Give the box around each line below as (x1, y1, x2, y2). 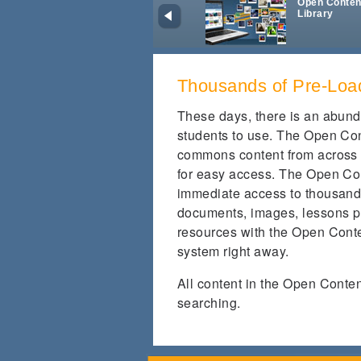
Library (297, 7, 334, 19)
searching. (177, 293, 241, 312)
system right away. (177, 241, 289, 260)
